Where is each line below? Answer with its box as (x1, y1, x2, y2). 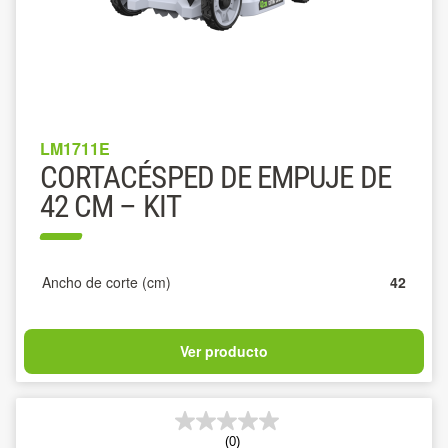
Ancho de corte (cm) (42, 272, 171, 292)
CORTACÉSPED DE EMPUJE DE (40, 159, 391, 196)
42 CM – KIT (40, 188, 181, 225)
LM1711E (40, 137, 110, 160)
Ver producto (180, 341, 268, 361)
